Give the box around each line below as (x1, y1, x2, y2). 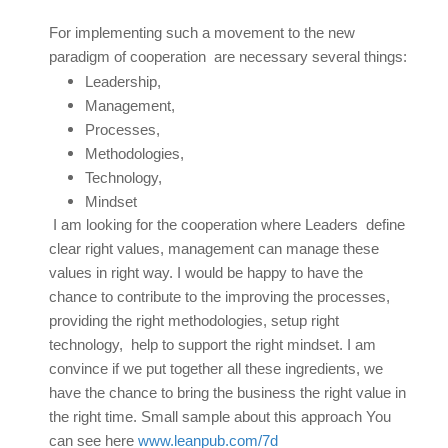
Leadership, (85, 73, 161, 90)
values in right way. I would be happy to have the (49, 264, 363, 281)
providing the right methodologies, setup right (49, 312, 339, 329)
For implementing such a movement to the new (49, 24, 355, 41)
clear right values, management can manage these (49, 240, 379, 257)
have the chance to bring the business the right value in (49, 384, 406, 401)
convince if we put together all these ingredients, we (49, 360, 383, 377)
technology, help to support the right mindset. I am (49, 336, 376, 353)
